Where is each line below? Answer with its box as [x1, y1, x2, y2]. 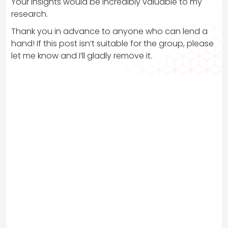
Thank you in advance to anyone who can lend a [11, 25, 208, 37]
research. [11, 8, 48, 20]
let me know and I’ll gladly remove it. [11, 49, 152, 62]
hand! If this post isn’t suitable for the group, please [11, 37, 214, 49]
